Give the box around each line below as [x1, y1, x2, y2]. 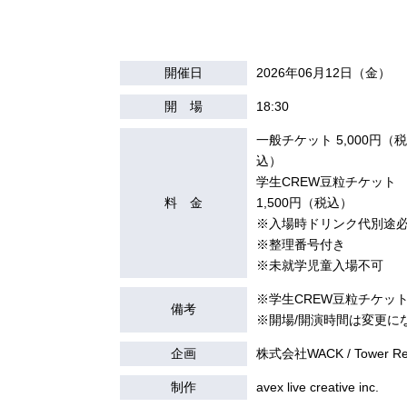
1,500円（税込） [256, 195, 352, 210]
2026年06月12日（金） [256, 65, 391, 80]
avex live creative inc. [256, 380, 379, 394]
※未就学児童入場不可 [256, 258, 383, 273]
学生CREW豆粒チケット [256, 174, 396, 189]
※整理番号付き [256, 237, 345, 252]
